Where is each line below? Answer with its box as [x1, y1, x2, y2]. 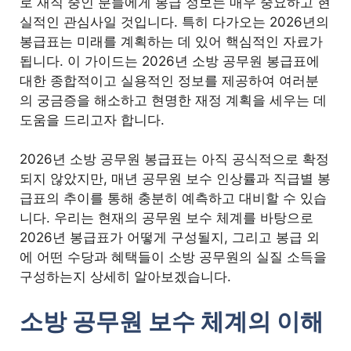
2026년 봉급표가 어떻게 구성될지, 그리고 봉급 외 [20, 230, 320, 246]
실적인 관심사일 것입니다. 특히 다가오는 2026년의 [20, 13, 330, 30]
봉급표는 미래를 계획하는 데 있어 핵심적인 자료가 [20, 33, 324, 49]
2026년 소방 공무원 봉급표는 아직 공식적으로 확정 [20, 151, 330, 168]
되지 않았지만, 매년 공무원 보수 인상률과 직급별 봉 [20, 171, 331, 187]
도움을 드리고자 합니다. [20, 111, 165, 128]
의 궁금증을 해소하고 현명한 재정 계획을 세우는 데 [20, 92, 327, 108]
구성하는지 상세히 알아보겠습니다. [20, 269, 232, 285]
